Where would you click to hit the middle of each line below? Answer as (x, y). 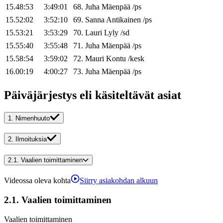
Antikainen (123, 20)
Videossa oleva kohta (37, 181)
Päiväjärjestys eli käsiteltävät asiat (93, 95)
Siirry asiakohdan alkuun (119, 181)
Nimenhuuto (33, 118)
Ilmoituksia (31, 139)
